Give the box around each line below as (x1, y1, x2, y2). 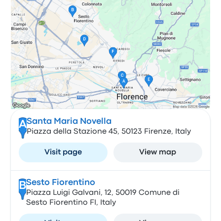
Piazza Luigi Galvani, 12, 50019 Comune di (26, 189, 180, 196)
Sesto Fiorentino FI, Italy (26, 199, 116, 206)
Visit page (44, 149, 82, 156)
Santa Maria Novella (26, 118, 111, 125)
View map (139, 149, 177, 156)
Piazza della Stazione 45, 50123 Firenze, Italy (26, 128, 191, 135)
